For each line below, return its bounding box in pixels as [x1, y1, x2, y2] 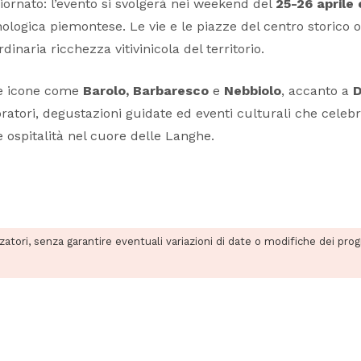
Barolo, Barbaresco [83, 83, 213, 99]
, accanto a [281, 83, 353, 99]
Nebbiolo [224, 83, 281, 99]
